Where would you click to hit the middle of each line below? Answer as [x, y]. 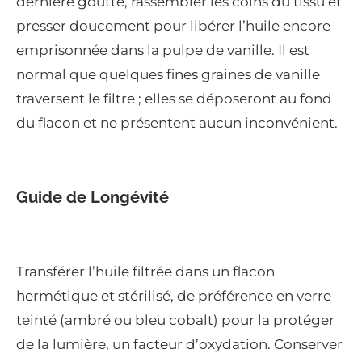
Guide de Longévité [93, 198]
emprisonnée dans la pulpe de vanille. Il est [163, 51]
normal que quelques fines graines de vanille [168, 75]
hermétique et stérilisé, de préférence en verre [174, 296]
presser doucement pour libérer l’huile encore [173, 26]
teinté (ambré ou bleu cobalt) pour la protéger [175, 320]
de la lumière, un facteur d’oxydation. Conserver [179, 345]
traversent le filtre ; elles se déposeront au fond [174, 99]
